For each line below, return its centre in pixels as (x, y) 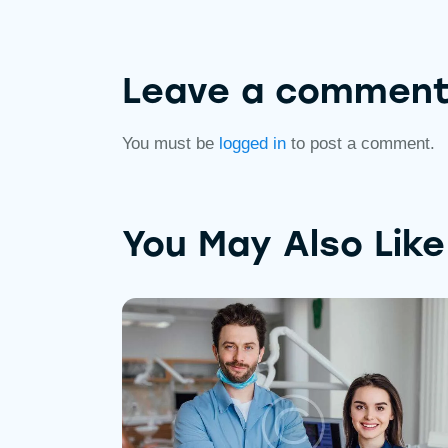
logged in (252, 143)
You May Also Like (283, 243)
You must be (170, 143)
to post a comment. (360, 143)
